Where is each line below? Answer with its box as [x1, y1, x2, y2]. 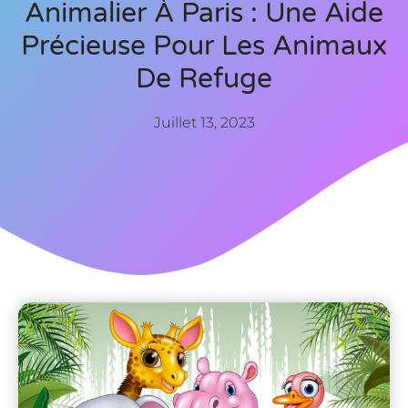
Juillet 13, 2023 [153, 113, 255, 131]
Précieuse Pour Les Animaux [21, 28, 387, 63]
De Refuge [136, 61, 272, 96]
